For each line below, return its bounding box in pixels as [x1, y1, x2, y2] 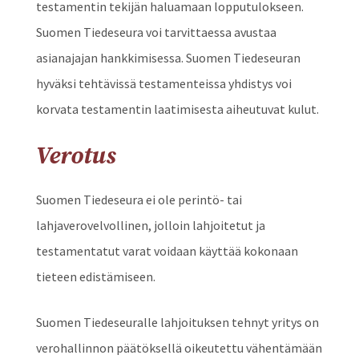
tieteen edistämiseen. [35, 268, 155, 285]
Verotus [35, 141, 116, 172]
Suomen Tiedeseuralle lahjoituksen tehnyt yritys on [35, 314, 319, 331]
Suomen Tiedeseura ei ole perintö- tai [35, 192, 242, 208]
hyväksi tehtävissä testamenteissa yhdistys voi [35, 75, 292, 92]
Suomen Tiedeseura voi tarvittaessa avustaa [35, 24, 276, 41]
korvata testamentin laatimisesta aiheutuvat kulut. [35, 101, 319, 118]
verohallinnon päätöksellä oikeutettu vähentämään [35, 340, 322, 357]
